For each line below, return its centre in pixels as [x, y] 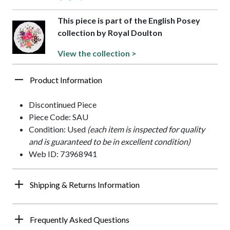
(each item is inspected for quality [146, 129]
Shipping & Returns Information [85, 185]
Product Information [66, 80]
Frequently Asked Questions [80, 220]
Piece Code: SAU [59, 117]
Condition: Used [58, 129]
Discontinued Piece [63, 105]
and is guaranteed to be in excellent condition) [110, 142]
